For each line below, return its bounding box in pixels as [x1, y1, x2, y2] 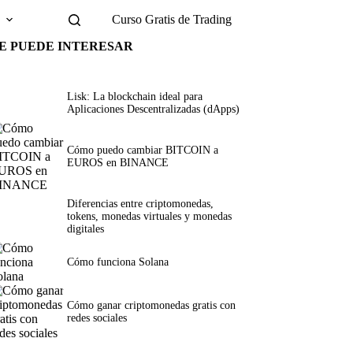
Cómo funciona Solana [66, 256, 169, 269]
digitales [66, 223, 104, 236]
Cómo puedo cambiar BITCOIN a [66, 144, 218, 157]
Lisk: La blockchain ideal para [66, 91, 203, 103]
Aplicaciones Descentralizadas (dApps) [66, 103, 240, 116]
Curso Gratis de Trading [111, 13, 232, 26]
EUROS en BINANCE [66, 157, 169, 169]
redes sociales [66, 312, 127, 325]
